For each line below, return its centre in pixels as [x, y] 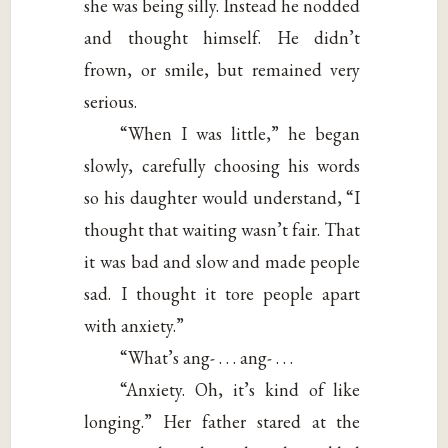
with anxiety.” [134, 325]
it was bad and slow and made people [222, 261]
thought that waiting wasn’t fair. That [222, 229]
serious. [111, 101]
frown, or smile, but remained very [222, 69]
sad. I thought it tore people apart [222, 293]
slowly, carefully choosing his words [222, 165]
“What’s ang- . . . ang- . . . [207, 357]
